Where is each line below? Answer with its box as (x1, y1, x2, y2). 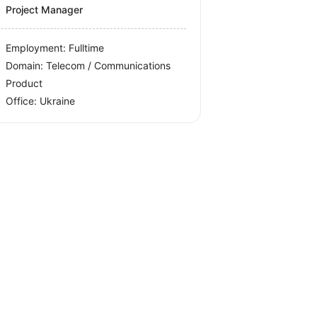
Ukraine (40, 95, 76, 108)
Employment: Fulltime (6, 42, 105, 54)
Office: (6, 95, 40, 108)
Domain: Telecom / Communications (6, 59, 171, 72)
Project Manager (6, 4, 83, 16)
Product (6, 77, 43, 90)
